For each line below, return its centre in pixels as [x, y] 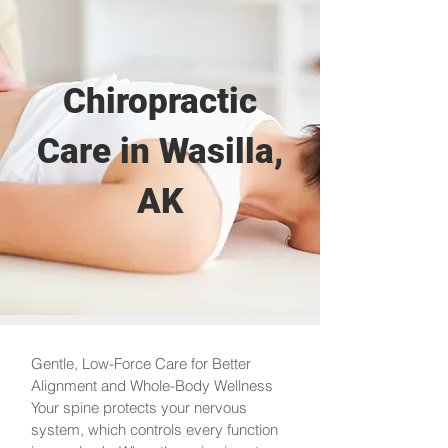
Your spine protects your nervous [139, 407]
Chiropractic [160, 101]
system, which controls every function [154, 429]
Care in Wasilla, [160, 151]
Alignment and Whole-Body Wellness [152, 385]
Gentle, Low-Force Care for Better [141, 363]
